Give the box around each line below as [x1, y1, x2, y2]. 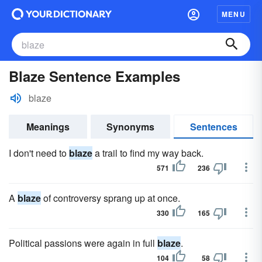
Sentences [189, 120, 237, 133]
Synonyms [106, 120, 154, 133]
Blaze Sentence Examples [9, 66, 180, 86]
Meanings [26, 120, 70, 133]
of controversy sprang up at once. [41, 191, 180, 205]
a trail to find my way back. [92, 146, 204, 160]
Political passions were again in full [9, 236, 157, 250]
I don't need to [9, 146, 69, 160]
